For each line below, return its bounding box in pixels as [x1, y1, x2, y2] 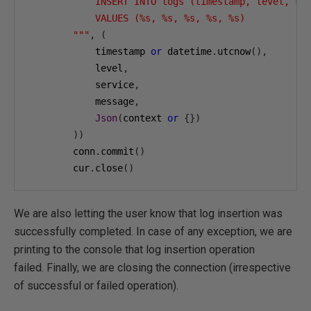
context [123, 112, 167, 124]
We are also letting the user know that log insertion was [14, 207, 283, 220]
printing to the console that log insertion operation [14, 243, 255, 256]
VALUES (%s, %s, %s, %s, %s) [28, 12, 245, 24]
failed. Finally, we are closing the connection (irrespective [14, 261, 291, 274]
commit [101, 146, 134, 157]
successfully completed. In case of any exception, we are [14, 225, 292, 238]
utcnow [217, 46, 251, 57]
